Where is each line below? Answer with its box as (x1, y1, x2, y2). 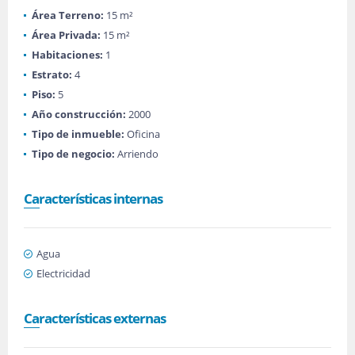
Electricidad (36, 266, 90, 281)
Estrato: (32, 67, 72, 82)
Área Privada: (32, 28, 101, 42)
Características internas (24, 189, 162, 208)
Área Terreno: (32, 8, 104, 22)
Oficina (124, 127, 160, 141)
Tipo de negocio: (32, 147, 115, 161)
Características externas (24, 309, 166, 327)
